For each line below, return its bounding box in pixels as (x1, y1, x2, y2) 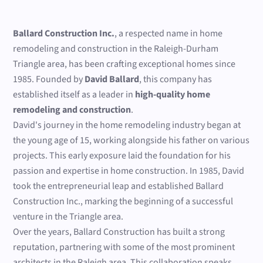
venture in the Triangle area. (13, 210, 124, 223)
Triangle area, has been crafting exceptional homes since (13, 58, 236, 70)
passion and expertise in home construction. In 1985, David (13, 164, 245, 177)
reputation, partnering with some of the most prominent (13, 241, 235, 254)
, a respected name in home (114, 27, 223, 40)
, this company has (139, 73, 213, 86)
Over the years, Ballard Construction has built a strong (13, 225, 225, 238)
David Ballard (85, 73, 140, 86)
